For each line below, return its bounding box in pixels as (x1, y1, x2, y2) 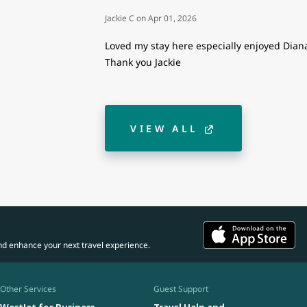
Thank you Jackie (105, 56, 181, 69)
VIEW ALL (130, 121, 199, 135)
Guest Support (153, 283, 208, 295)
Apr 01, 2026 (148, 12, 197, 25)
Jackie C (105, 12, 136, 25)
